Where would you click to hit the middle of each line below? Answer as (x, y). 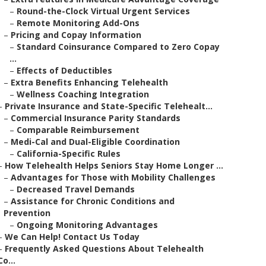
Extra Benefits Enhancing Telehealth (89, 82)
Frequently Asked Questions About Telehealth (104, 248)
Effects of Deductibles (64, 70)
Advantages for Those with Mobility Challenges (113, 177)
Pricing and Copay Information (76, 35)
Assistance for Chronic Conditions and (93, 201)
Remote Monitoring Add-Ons (78, 23)
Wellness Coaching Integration (83, 94)
